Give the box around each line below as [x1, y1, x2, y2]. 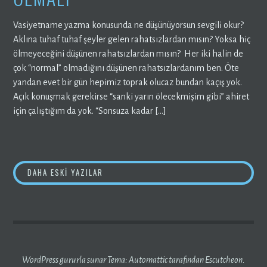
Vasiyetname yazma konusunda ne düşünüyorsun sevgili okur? [13, 20, 244, 30]
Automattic [129, 255, 167, 265]
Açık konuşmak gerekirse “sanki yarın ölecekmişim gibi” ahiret [13, 91, 250, 101]
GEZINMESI [13, 188, 85, 217]
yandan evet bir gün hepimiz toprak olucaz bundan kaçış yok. [13, 77, 243, 87]
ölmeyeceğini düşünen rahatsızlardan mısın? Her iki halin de [13, 48, 244, 58]
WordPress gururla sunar [22, 255, 106, 265]
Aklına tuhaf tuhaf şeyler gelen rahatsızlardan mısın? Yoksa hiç [13, 34, 251, 44]
